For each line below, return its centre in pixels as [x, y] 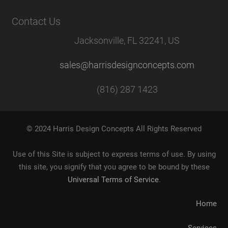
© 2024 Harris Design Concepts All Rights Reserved [114, 129]
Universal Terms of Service [113, 179]
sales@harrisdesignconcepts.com [127, 65]
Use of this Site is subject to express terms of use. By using [114, 154]
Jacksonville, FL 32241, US [127, 40]
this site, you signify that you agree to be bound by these [114, 167]
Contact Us [36, 21]
